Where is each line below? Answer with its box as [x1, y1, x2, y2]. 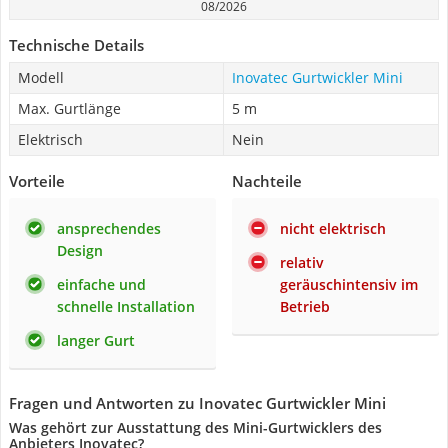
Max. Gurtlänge [18, 99, 121, 118]
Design [57, 241, 103, 260]
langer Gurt [57, 331, 135, 350]
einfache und [57, 275, 146, 294]
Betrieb [280, 297, 330, 316]
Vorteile [9, 171, 65, 191]
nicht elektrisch [280, 219, 386, 238]
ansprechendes [57, 219, 161, 238]
